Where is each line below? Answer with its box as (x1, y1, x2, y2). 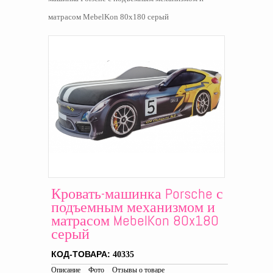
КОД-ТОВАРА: (51, 249, 113, 260)
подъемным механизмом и (51, 197, 215, 217)
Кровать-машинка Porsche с (51, 184, 223, 204)
